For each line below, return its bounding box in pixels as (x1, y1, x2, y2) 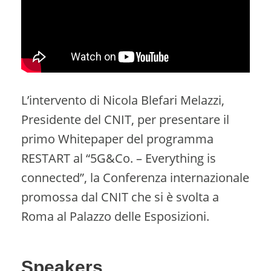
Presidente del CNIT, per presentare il (21, 111, 229, 128)
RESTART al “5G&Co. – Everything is (21, 149, 216, 166)
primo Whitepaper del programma (21, 130, 214, 147)
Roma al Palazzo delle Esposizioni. (21, 207, 209, 224)
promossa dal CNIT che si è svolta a (21, 188, 219, 205)
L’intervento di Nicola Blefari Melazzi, (21, 91, 224, 108)
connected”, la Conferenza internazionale (21, 169, 249, 186)
